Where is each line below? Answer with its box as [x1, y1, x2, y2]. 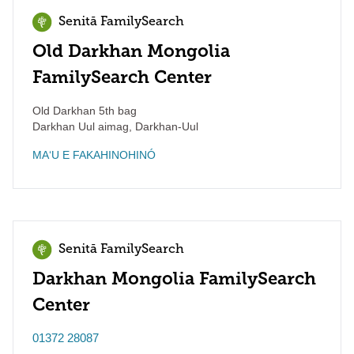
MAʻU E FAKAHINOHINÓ [32, 149, 156, 161]
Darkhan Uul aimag [32, 120, 129, 133]
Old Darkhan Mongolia [32, 40, 230, 62]
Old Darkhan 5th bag [32, 104, 137, 117]
